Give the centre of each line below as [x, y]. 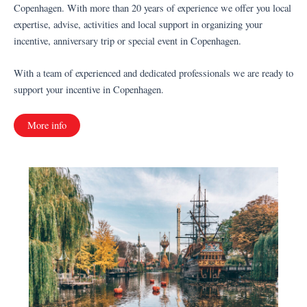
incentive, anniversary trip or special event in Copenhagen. [127, 40]
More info [47, 125]
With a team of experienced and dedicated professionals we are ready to [153, 73]
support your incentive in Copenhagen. [89, 89]
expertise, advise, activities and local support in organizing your [138, 24]
